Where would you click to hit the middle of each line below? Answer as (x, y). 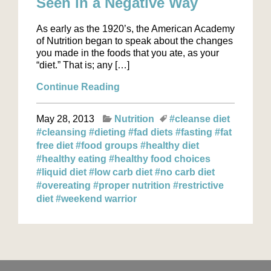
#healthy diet (170, 145)
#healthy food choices (160, 159)
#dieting (109, 132)
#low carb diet (122, 172)
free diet (56, 145)
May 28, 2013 (65, 119)
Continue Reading (78, 87)
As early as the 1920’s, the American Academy (135, 29)
